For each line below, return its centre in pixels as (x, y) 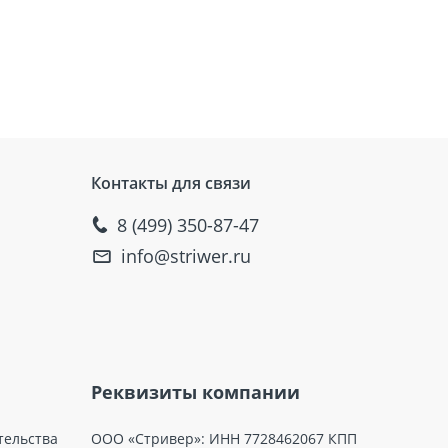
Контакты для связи (171, 183)
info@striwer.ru (186, 256)
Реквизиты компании (195, 392)
